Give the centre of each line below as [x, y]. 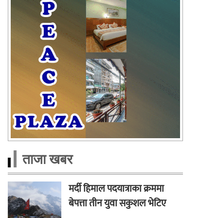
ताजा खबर [47, 159]
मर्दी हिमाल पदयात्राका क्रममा [116, 189]
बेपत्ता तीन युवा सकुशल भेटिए [117, 204]
